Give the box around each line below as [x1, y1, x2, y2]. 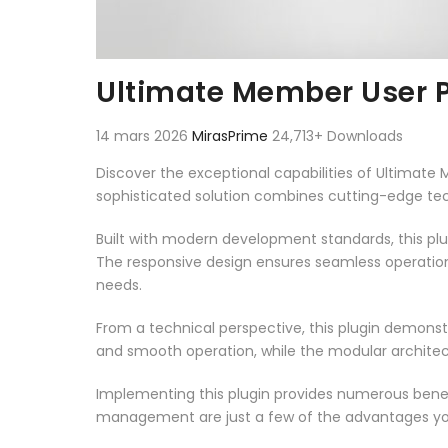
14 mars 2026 [96, 125, 192, 146]
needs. [96, 274, 142, 295]
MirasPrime [192, 125, 272, 146]
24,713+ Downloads [272, 125, 403, 146]
